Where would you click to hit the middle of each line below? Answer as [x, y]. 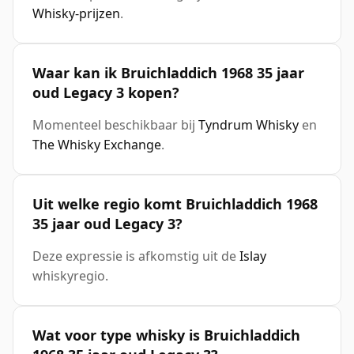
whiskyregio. [70, 276]
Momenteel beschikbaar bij [115, 125]
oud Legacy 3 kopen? [106, 93]
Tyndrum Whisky [249, 125]
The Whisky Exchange [97, 145]
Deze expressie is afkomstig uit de [136, 256]
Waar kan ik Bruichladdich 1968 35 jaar [168, 73]
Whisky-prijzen [76, 14]
